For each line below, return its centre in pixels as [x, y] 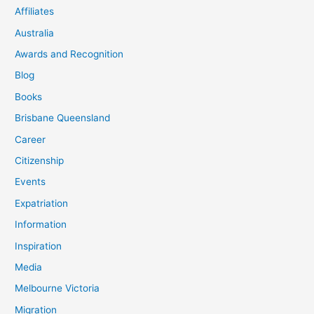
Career [30, 139]
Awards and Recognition [69, 54]
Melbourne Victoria [57, 288]
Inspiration [39, 246]
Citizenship [40, 161]
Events [30, 182]
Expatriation [42, 203]
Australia [35, 33]
